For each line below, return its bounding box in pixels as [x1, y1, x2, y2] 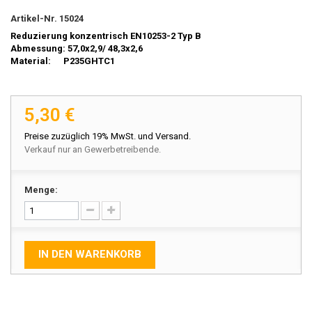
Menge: [24, 184, 58, 195]
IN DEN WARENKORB [38, 247, 141, 260]
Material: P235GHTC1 [10, 55, 115, 66]
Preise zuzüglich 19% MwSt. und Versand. [24, 130, 191, 141]
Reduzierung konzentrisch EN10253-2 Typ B [10, 30, 201, 41]
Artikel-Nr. [10, 13, 57, 24]
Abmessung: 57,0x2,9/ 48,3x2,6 [10, 42, 143, 54]
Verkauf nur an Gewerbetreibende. [24, 143, 161, 155]
